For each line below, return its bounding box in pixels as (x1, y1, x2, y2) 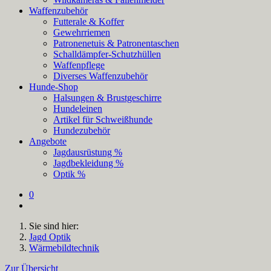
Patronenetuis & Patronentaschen (53, 38, 179, 48)
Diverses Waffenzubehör (53, 70, 148, 81)
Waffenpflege (53, 59, 105, 70)
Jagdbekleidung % (53, 157, 123, 168)
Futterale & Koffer (53, 16, 124, 27)
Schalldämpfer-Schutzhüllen (53, 48, 161, 59)
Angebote (29, 135, 67, 146)
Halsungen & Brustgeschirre (53, 92, 162, 103)
